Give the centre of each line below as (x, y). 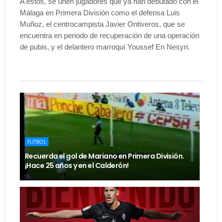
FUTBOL (36, 141)
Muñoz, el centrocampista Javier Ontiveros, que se (102, 24)
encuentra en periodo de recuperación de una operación (109, 35)
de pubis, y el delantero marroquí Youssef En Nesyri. (105, 47)
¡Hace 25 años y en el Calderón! (77, 165)
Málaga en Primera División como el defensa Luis (100, 12)
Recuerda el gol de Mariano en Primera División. (104, 156)
